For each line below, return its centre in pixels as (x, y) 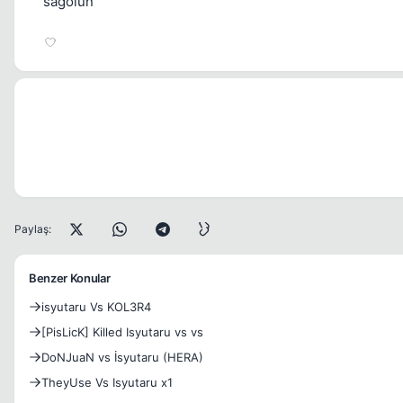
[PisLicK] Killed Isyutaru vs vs (122, 332)
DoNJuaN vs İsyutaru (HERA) (122, 357)
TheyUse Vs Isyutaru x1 (107, 382)
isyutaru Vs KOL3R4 (96, 307)
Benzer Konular (70, 278)
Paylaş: (33, 229)
